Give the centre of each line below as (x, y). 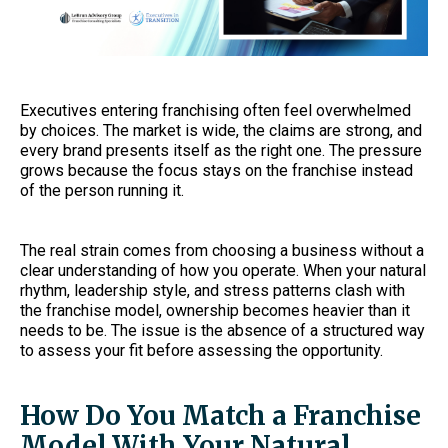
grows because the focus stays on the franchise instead (216, 170)
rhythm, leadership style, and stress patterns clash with (212, 290)
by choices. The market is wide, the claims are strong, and (221, 130)
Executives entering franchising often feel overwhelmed (215, 110)
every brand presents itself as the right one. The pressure (221, 150)
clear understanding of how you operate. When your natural (223, 270)
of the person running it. (102, 190)
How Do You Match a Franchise (220, 415)
